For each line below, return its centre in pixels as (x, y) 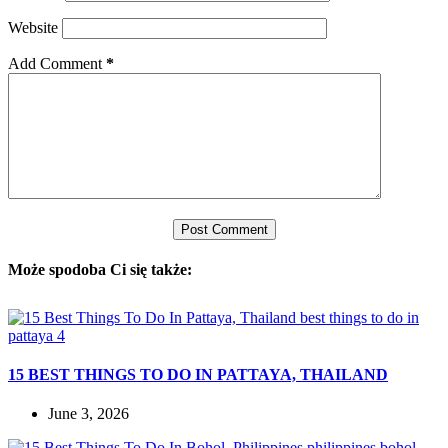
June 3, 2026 (88, 414)
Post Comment (224, 229)
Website (33, 27)
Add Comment (55, 63)
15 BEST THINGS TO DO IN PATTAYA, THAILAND (198, 375)
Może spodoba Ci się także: (100, 269)
